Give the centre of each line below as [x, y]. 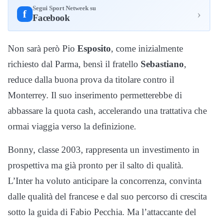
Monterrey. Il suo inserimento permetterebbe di [95, 95]
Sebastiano [162, 64]
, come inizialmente [147, 49]
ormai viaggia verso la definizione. [72, 127]
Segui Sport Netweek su [64, 9]
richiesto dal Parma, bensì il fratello [74, 64]
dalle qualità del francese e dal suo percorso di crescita [107, 197]
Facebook [51, 18]
